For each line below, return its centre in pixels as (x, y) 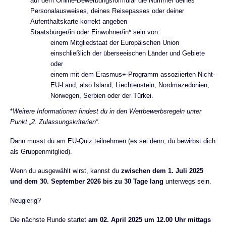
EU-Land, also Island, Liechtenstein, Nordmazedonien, (130, 85)
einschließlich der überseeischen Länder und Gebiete (128, 53)
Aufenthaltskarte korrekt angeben (79, 22)
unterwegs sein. (188, 182)
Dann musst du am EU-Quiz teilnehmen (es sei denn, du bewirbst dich (113, 141)
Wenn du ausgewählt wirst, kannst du (66, 171)
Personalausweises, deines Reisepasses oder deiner (107, 11)
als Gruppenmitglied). (41, 152)
